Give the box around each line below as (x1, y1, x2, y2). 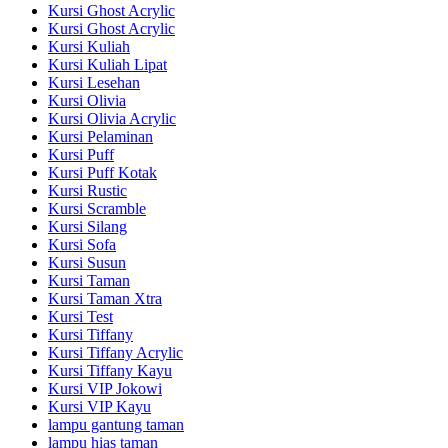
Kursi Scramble (48, 199, 146, 217)
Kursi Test (48, 307, 113, 325)
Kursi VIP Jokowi (48, 379, 162, 397)
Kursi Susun (48, 253, 126, 271)
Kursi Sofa (48, 235, 116, 253)
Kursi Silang (48, 217, 127, 235)
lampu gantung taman (48, 415, 184, 433)
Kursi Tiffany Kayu (48, 361, 172, 379)
